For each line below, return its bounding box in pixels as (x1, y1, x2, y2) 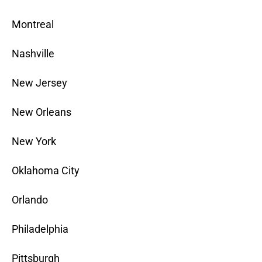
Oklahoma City (12, 164, 80, 177)
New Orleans (12, 106, 71, 119)
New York (12, 135, 56, 148)
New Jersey (12, 77, 67, 89)
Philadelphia (12, 223, 68, 236)
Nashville (12, 47, 54, 60)
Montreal (12, 18, 54, 31)
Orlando (12, 194, 48, 206)
